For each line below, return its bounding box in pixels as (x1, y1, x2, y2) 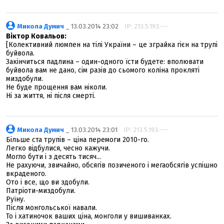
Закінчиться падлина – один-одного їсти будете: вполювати (6, 57, 203, 66)
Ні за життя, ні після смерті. (6, 91, 95, 100)
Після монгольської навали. (6, 203, 97, 212)
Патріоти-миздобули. (6, 186, 75, 195)
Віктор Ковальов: (6, 32, 66, 40)
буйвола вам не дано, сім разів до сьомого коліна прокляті (6, 66, 199, 74)
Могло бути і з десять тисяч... (6, 152, 101, 161)
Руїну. (6, 195, 25, 203)
